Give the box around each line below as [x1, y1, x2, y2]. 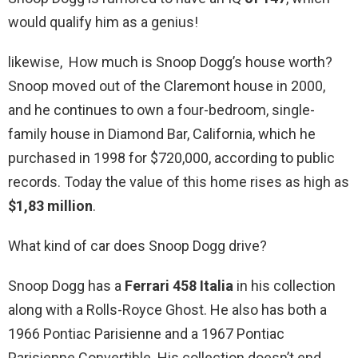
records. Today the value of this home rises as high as [8, 173, 349, 191]
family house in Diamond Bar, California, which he [8, 125, 316, 143]
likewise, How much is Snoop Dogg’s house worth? [8, 54, 332, 71]
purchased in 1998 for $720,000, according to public [8, 149, 335, 167]
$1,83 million [8, 197, 93, 215]
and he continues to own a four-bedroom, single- [8, 101, 315, 119]
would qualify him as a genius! [8, 14, 198, 31]
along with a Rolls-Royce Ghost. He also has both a [8, 301, 327, 319]
